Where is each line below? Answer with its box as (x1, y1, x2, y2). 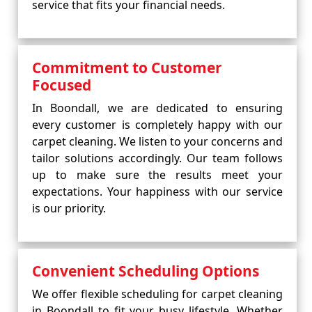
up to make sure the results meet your (32, 167, 283, 182)
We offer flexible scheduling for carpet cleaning (32, 286, 283, 302)
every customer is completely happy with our (32, 117, 283, 132)
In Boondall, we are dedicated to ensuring (32, 100, 283, 116)
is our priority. (32, 201, 106, 216)
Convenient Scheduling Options (32, 261, 259, 281)
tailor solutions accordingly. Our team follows (32, 150, 283, 166)
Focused (32, 75, 91, 95)
